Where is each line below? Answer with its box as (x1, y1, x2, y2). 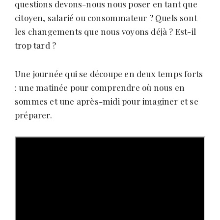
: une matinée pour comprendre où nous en (15, 82, 185, 93)
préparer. (15, 110, 52, 121)
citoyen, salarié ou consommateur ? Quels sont (15, 12, 197, 24)
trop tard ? (15, 40, 58, 51)
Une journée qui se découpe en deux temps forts (15, 68, 203, 80)
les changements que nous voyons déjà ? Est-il (15, 26, 196, 37)
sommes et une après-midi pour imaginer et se (15, 96, 198, 107)
